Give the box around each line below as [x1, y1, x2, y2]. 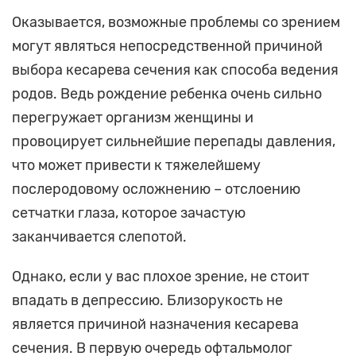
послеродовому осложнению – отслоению [12, 180, 300, 199]
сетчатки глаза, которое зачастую [12, 204, 246, 222]
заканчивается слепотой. [12, 228, 187, 246]
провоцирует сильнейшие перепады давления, [12, 133, 335, 151]
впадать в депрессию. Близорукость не [12, 292, 283, 310]
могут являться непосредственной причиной [12, 37, 323, 56]
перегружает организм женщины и [12, 109, 253, 127]
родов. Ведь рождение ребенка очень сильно [12, 85, 322, 103]
